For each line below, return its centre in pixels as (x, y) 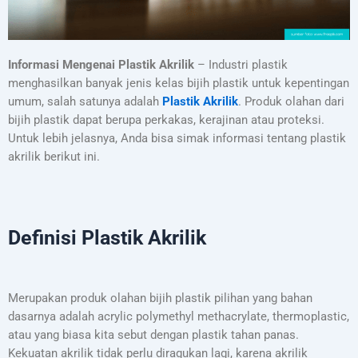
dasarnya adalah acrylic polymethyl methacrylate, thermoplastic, (179, 316)
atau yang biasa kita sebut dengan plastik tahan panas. (153, 334)
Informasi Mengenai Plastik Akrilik (101, 65)
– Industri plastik (241, 65)
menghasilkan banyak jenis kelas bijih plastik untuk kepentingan (179, 84)
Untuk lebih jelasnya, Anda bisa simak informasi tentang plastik (177, 139)
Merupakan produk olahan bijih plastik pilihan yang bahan (160, 298)
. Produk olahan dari (291, 102)
